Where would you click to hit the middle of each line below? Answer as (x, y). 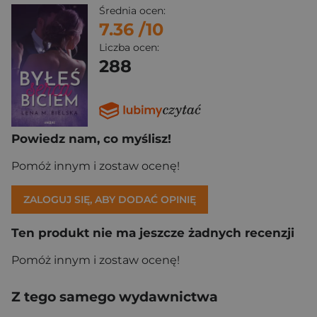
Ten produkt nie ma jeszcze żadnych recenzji (153, 232)
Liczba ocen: (129, 47)
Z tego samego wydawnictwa (115, 296)
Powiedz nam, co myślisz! (91, 138)
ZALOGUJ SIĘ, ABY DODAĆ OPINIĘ (110, 199)
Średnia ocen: (132, 11)
